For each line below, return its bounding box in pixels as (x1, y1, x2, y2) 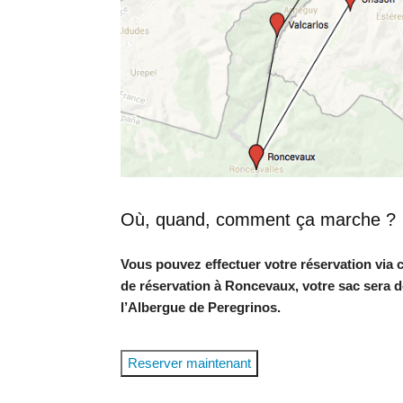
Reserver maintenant (128, 354, 252, 371)
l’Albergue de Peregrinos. (121, 299, 282, 315)
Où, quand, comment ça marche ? (121, 209, 397, 229)
